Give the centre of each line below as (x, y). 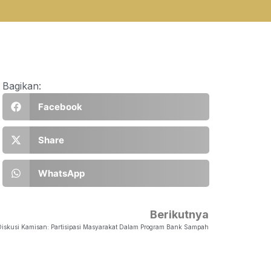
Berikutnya (179, 215)
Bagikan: (22, 86)
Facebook (60, 106)
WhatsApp (61, 173)
